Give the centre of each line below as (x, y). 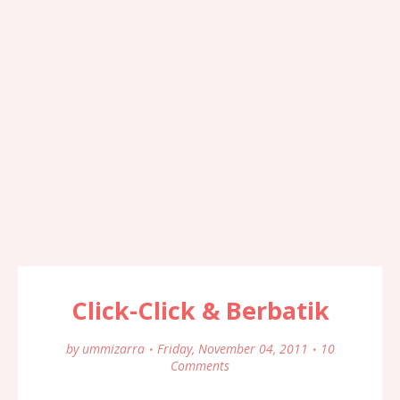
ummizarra (113, 348)
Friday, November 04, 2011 (232, 348)
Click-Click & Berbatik (200, 310)
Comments (200, 365)
